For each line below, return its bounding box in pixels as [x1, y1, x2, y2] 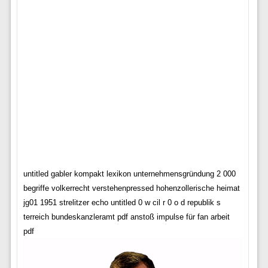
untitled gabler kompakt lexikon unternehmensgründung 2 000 [23, 169, 236, 178]
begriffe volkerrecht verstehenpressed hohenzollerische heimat [23, 184, 240, 193]
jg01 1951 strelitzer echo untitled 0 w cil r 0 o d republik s [23, 198, 221, 207]
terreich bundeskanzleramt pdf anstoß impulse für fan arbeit [23, 212, 230, 221]
